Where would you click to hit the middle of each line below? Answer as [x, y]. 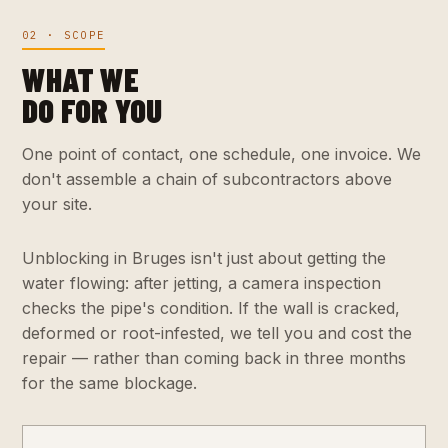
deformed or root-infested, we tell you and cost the [217, 332]
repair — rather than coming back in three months [214, 357]
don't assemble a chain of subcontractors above [207, 179]
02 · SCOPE [64, 34]
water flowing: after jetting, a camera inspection [201, 282]
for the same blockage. [109, 382]
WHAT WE [80, 79]
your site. [57, 204]
